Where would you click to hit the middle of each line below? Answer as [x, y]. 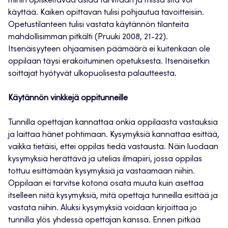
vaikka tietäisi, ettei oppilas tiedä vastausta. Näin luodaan [113, 147]
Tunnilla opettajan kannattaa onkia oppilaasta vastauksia [113, 123]
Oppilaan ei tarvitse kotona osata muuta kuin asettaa [106, 184]
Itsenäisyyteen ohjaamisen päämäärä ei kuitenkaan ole [109, 50]
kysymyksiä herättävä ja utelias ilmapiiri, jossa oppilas [105, 160]
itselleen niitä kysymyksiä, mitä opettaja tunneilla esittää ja [113, 196]
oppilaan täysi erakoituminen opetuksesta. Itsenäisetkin [109, 62]
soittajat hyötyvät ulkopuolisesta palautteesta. [92, 74]
